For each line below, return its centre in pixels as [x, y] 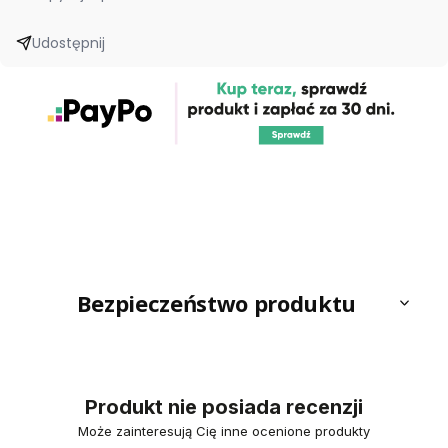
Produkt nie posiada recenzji [224, 407]
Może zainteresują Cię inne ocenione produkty [224, 431]
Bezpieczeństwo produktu [216, 303]
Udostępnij [68, 42]
